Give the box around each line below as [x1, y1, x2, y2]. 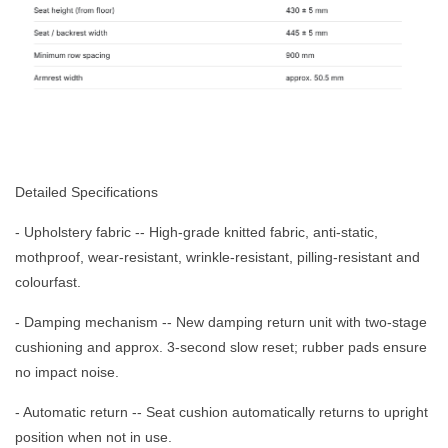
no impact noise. [15, 363, 119, 380]
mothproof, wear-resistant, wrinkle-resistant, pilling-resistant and [15, 248, 420, 265]
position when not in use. [15, 428, 172, 445]
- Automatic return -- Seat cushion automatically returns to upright [15, 403, 428, 420]
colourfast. [15, 273, 81, 290]
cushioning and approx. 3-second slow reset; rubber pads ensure [15, 338, 427, 355]
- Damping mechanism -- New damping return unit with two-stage [15, 313, 427, 330]
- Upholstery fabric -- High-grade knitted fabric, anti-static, [15, 223, 378, 240]
